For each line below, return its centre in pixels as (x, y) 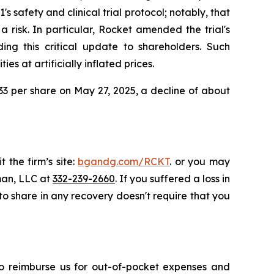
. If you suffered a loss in (172, 179)
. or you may (200, 161)
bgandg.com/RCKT (124, 161)
